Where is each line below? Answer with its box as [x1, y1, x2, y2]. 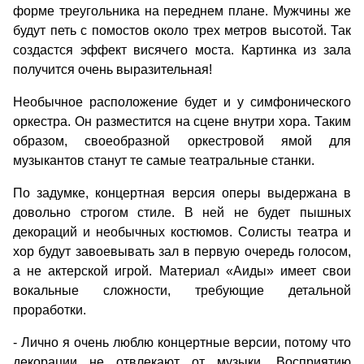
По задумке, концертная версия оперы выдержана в [13, 186, 351, 200]
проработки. [13, 303, 86, 317]
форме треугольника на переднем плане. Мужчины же [13, 4, 351, 18]
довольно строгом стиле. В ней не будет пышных [13, 206, 351, 219]
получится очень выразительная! [13, 63, 212, 76]
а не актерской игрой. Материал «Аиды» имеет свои [13, 264, 351, 278]
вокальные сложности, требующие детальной [13, 284, 351, 297]
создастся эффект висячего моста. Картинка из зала [13, 43, 351, 57]
